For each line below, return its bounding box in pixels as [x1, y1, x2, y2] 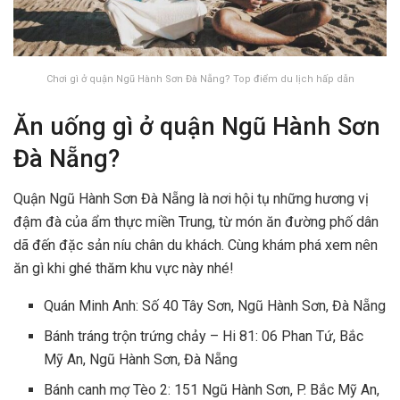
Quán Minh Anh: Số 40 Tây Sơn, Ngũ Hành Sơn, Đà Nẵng [44, 296, 387, 314]
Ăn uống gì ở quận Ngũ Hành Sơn [13, 112, 380, 142]
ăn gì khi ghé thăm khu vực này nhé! [13, 259, 234, 277]
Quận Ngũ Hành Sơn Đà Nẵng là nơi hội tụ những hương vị [13, 189, 369, 207]
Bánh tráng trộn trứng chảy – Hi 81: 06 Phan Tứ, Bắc [44, 327, 364, 345]
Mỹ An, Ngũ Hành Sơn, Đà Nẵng [44, 350, 238, 368]
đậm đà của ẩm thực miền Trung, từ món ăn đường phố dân [13, 212, 379, 230]
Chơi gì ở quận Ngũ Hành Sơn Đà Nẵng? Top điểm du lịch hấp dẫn [46, 72, 354, 85]
